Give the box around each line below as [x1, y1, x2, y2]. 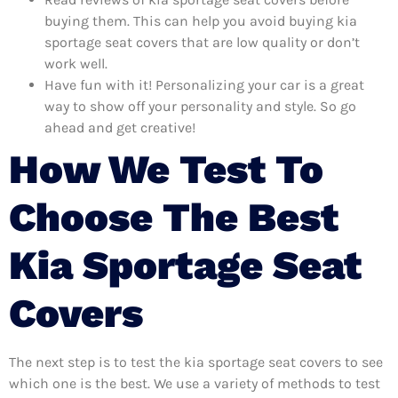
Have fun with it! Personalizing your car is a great [44, 76, 364, 93]
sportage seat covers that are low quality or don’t [44, 33, 360, 51]
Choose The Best [9, 193, 338, 241]
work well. [44, 54, 107, 72]
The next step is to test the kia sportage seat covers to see [9, 353, 383, 370]
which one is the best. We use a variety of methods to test [9, 374, 380, 392]
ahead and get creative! [44, 118, 195, 136]
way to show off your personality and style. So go [44, 97, 356, 115]
